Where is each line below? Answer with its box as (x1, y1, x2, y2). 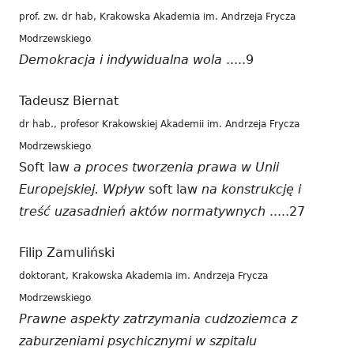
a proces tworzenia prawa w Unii (73, 159, 279, 175)
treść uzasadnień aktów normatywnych (19, 203, 265, 219)
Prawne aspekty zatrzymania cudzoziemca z (19, 311, 297, 326)
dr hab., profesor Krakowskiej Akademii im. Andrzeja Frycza (19, 118, 299, 130)
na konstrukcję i (201, 181, 301, 197)
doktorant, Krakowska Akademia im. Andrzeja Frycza (19, 269, 268, 281)
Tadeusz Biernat (19, 92, 119, 108)
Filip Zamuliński (19, 244, 115, 260)
